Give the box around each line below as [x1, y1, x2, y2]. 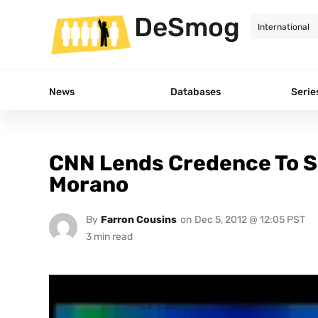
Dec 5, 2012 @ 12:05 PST [194, 213, 305, 226]
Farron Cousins [100, 213, 177, 226]
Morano [49, 171, 128, 197]
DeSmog [134, 11, 240, 43]
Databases [170, 85, 221, 98]
